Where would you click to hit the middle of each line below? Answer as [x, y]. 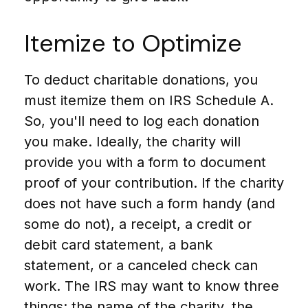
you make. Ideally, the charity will [132, 142]
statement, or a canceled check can [141, 265]
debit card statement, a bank [118, 245]
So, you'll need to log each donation [142, 121]
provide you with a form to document [145, 162]
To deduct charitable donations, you [141, 80]
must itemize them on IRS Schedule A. [149, 100]
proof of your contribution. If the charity [154, 183]
